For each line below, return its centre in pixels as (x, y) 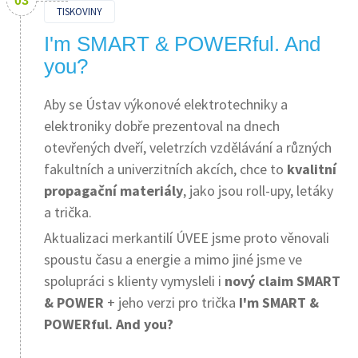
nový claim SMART (282, 281)
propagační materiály (113, 191)
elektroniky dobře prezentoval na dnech (162, 126)
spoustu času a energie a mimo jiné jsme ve (173, 259)
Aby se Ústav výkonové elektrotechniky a (166, 104)
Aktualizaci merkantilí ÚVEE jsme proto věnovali (187, 238)
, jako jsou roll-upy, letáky (258, 191)
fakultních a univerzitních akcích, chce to (165, 169)
